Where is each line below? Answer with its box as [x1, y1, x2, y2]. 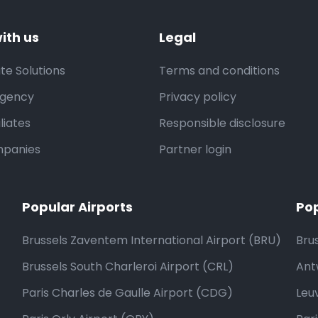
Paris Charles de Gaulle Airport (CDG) [21, 285, 233, 301]
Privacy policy [159, 89, 236, 105]
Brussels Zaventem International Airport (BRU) [21, 232, 281, 248]
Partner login [159, 141, 231, 158]
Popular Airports [21, 198, 133, 216]
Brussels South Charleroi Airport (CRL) [21, 258, 234, 275]
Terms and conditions [159, 62, 280, 79]
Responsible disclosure [159, 115, 285, 131]
